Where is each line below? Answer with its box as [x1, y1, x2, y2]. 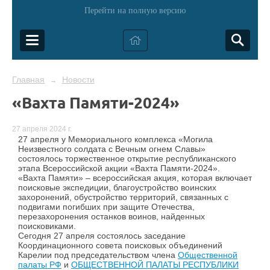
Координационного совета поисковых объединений [18, 240, 222, 251]
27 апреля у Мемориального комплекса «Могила [18, 134, 213, 145]
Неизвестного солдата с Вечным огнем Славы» [18, 144, 206, 154]
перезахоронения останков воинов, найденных [18, 212, 205, 222]
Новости [61, 75, 95, 84]
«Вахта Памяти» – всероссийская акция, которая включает [18, 173, 252, 183]
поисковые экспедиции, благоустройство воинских [18, 183, 216, 193]
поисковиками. [18, 221, 76, 231]
